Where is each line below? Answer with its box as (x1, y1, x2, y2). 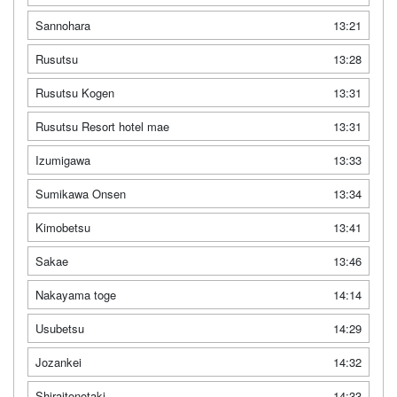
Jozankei (35, 353, 82, 370)
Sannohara (35, 16, 90, 34)
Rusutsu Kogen (35, 83, 114, 101)
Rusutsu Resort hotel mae (35, 117, 169, 135)
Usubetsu (35, 319, 84, 337)
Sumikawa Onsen (35, 184, 126, 202)
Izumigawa (35, 151, 90, 168)
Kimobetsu (35, 218, 90, 236)
